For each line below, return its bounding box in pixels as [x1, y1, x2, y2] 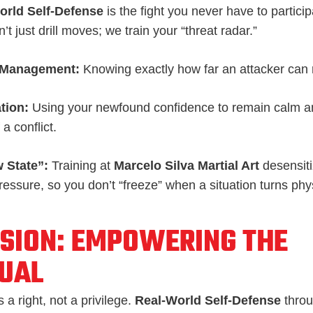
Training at [48, 158, 114, 173]
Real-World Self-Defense [135, 293, 281, 307]
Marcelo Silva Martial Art [114, 158, 259, 173]
